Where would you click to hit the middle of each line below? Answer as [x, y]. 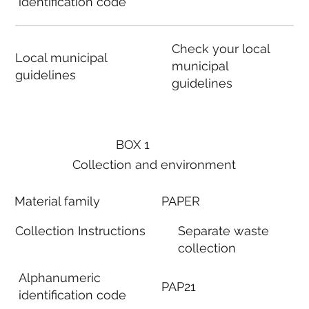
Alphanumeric [59, 278]
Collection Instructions [81, 230]
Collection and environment [154, 165]
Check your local [220, 49]
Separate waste [224, 231]
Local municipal [61, 57]
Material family [58, 201]
